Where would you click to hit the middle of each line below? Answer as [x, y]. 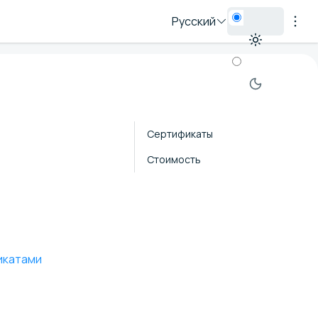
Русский [194, 21]
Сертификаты [180, 133]
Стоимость [174, 159]
